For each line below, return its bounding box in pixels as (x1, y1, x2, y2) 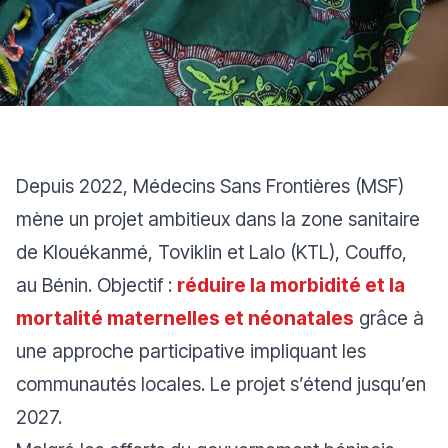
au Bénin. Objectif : (16, 273, 177, 297)
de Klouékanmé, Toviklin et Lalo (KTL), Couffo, (16, 240, 407, 264)
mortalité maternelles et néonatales (16, 306, 354, 330)
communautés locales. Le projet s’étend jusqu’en (16, 372, 426, 396)
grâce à (359, 306, 424, 330)
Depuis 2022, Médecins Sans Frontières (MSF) (16, 174, 404, 198)
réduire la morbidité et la (177, 273, 405, 297)
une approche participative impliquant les (16, 339, 366, 363)
